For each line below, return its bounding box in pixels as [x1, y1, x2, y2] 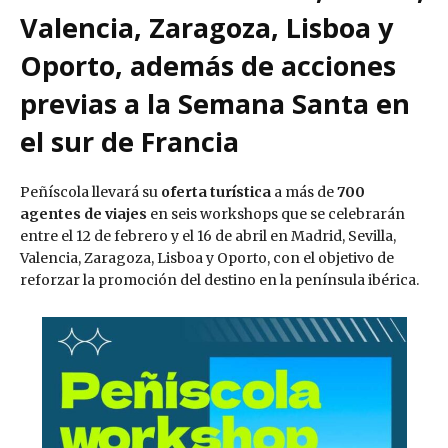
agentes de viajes [20, 205, 147, 224]
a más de [271, 183, 337, 202]
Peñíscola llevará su [20, 183, 161, 202]
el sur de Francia [20, 123, 239, 161]
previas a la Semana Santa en [20, 85, 410, 123]
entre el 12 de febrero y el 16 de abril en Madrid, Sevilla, [20, 227, 396, 246]
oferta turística [161, 183, 271, 202]
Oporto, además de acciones [20, 47, 396, 85]
